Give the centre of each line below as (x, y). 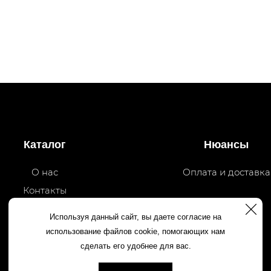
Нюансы (226, 144)
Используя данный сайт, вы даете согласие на (135, 217)
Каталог (45, 144)
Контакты (45, 190)
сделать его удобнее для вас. (135, 246)
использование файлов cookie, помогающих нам (135, 231)
